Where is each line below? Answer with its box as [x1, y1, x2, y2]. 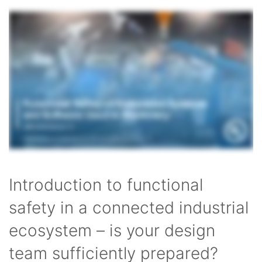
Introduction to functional [9, 175, 203, 195]
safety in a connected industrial [9, 198, 249, 218]
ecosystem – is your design [9, 220, 215, 241]
